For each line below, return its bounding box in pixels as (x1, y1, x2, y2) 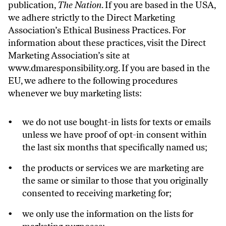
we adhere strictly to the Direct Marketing (8, 12, 175, 23)
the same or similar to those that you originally (22, 175, 208, 186)
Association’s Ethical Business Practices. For (8, 25, 186, 36)
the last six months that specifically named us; (22, 142, 207, 153)
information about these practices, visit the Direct (8, 37, 206, 48)
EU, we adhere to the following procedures (8, 75, 178, 86)
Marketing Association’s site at (8, 50, 130, 61)
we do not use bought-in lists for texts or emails (22, 117, 211, 128)
